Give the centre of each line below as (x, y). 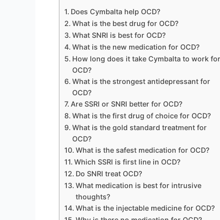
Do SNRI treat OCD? (109, 174)
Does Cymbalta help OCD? (115, 12)
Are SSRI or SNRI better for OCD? (126, 104)
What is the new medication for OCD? (136, 47)
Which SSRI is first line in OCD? (127, 162)
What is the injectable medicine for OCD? (145, 208)
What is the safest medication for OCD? (142, 150)
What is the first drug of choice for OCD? (141, 116)
